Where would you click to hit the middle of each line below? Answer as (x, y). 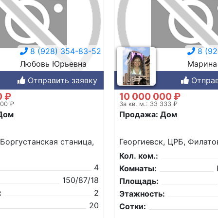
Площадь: (139, 181)
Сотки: (133, 207)
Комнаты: (138, 169)
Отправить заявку (61, 81)
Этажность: (142, 194)
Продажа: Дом (148, 115)
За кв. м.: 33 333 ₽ (148, 104)
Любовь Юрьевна (53, 64)
